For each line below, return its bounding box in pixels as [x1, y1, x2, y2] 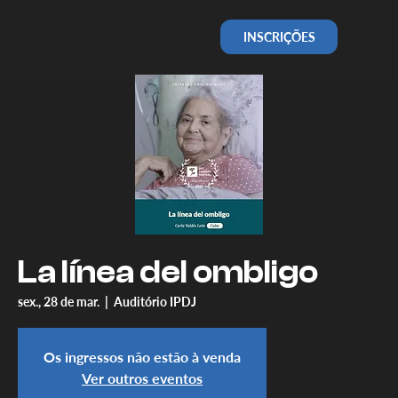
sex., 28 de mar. [18, 293, 99, 309]
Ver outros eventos [82, 369, 203, 386]
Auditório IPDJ [114, 293, 196, 309]
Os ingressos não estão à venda [44, 347, 241, 365]
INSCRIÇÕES [243, 28, 315, 44]
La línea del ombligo [18, 253, 318, 291]
